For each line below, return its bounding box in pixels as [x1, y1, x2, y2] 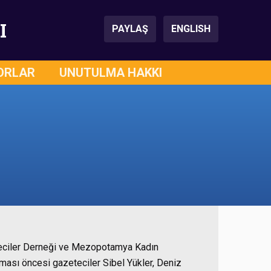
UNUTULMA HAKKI [59, 65, 162, 80]
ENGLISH [171, 23, 211, 34]
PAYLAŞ [112, 23, 148, 34]
